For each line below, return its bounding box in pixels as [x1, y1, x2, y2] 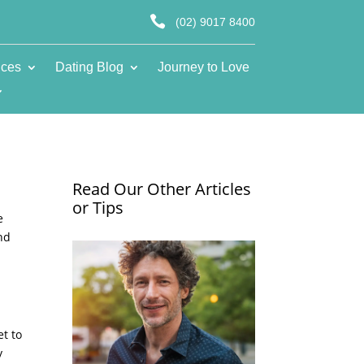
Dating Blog [54, 59, 123, 74]
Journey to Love [157, 59, 249, 74]
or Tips [72, 196, 124, 219]
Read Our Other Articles [72, 177, 252, 200]
